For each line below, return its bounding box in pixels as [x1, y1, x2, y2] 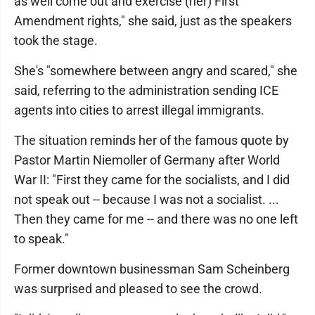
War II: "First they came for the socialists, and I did [14, 172, 290, 188]
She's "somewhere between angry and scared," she [14, 63, 297, 79]
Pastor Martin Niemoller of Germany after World [14, 153, 280, 168]
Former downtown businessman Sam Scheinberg [14, 262, 290, 277]
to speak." [14, 231, 69, 247]
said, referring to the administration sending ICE [14, 83, 278, 98]
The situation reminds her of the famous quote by [14, 133, 289, 148]
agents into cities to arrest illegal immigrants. [14, 103, 264, 118]
